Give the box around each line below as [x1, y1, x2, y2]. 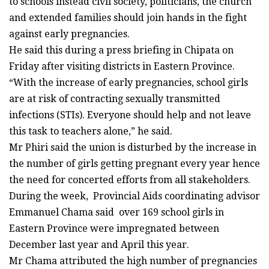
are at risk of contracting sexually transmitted [9, 92, 220, 104]
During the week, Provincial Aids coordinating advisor [9, 190, 260, 202]
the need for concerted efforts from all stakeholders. [9, 174, 250, 186]
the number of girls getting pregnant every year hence [9, 157, 260, 169]
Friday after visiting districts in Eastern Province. [9, 60, 235, 72]
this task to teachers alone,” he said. [9, 125, 172, 137]
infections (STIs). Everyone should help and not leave [9, 109, 251, 121]
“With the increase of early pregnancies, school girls [9, 76, 248, 88]
